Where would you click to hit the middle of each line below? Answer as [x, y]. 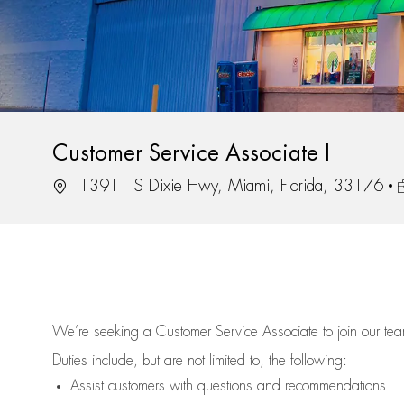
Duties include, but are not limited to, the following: [200, 361]
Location [76, 185]
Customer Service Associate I [191, 154]
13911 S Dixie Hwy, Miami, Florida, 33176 [229, 186]
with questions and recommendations [275, 386]
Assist [87, 386]
